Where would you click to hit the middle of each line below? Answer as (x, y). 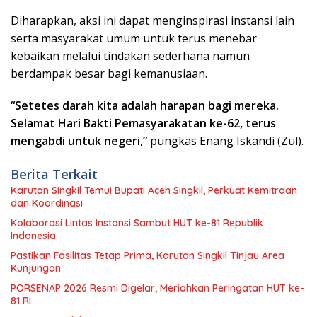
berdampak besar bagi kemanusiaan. (109, 73)
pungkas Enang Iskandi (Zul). (225, 140)
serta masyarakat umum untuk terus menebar (134, 38)
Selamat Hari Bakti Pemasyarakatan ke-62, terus (143, 123)
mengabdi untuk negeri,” (79, 140)
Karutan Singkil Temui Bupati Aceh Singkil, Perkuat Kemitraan (154, 190)
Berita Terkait (54, 174)
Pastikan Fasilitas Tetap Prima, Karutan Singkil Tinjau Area (148, 255)
